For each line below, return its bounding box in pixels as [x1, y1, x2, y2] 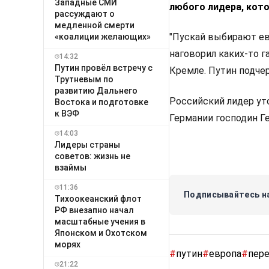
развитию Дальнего [55, 85, 138, 95]
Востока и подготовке [55, 97, 148, 107]
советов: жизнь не [55, 151, 130, 161]
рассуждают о [55, 8, 115, 19]
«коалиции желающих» [55, 31, 151, 41]
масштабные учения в [55, 216, 145, 226]
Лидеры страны [55, 139, 120, 150]
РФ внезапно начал [55, 205, 134, 215]
